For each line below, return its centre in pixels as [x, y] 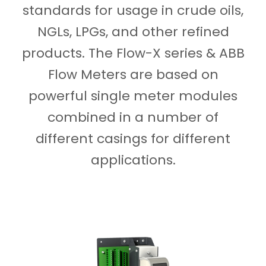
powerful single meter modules [133, 96]
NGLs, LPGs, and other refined [133, 31]
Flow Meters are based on [133, 74]
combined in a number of [133, 117]
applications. [133, 160]
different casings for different [133, 138]
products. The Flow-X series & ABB [133, 53]
